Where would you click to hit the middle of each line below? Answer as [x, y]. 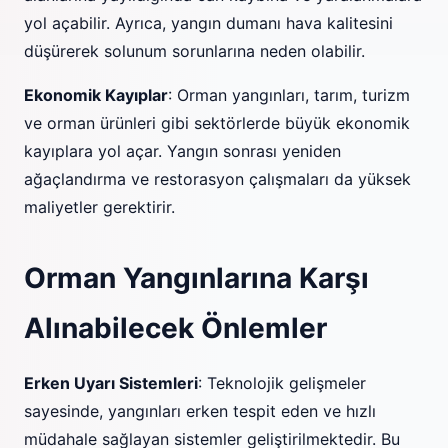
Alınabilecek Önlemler [175, 328]
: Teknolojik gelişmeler [282, 383]
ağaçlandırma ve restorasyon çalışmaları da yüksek [217, 179]
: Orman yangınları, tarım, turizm [289, 95]
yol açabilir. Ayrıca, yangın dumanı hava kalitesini [208, 23]
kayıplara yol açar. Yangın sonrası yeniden [182, 151]
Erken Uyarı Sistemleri [111, 383]
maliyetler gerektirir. [99, 207]
